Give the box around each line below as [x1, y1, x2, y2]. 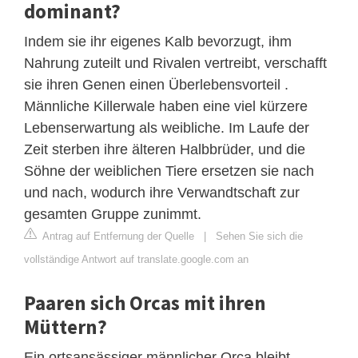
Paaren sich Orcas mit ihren [24, 289, 266, 316]
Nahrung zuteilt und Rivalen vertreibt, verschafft [24, 54, 327, 71]
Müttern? [24, 313, 107, 340]
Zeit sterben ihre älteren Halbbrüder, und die [24, 141, 305, 157]
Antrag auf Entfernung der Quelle [40, 229, 194, 242]
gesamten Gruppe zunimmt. [24, 205, 201, 222]
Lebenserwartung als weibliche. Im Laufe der [24, 119, 309, 136]
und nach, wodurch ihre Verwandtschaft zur [24, 184, 300, 201]
